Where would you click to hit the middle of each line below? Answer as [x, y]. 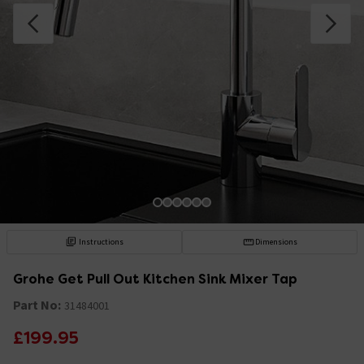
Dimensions [276, 241]
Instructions [102, 241]
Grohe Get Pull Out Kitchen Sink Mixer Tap [155, 279]
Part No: [37, 304]
